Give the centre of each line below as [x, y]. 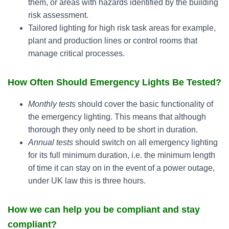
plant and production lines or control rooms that [113, 41]
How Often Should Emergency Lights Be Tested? [114, 82]
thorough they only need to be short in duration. [113, 130]
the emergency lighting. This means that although [117, 117]
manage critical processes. [76, 53]
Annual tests [51, 142]
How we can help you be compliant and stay [104, 210]
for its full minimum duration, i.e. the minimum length [122, 155]
